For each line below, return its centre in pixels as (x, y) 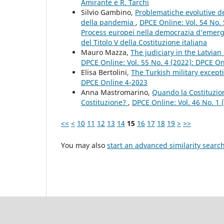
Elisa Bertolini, (106, 72)
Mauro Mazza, (106, 52)
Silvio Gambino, (108, 12)
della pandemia (108, 22)
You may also (84, 145)
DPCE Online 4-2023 (114, 82)
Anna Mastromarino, (116, 92)
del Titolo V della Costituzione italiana (144, 42)
